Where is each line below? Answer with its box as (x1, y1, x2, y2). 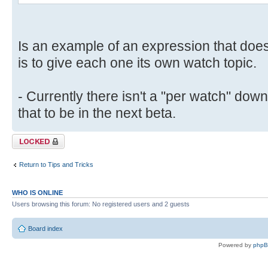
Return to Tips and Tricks (19, 161, 93, 169)
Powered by (218, 242, 253, 249)
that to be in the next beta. (18, 105, 176, 121)
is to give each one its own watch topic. (18, 54, 257, 71)
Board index (28, 225, 63, 233)
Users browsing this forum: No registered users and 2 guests (12, 200, 190, 208)
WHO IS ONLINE (12, 188, 63, 196)
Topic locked (12, 133, 48, 141)
